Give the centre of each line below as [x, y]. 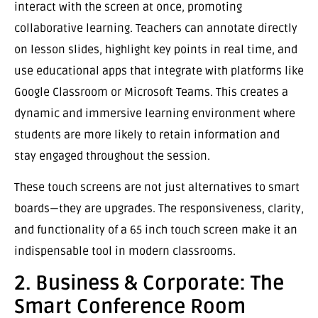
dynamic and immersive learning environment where [155, 113]
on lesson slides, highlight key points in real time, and [156, 49]
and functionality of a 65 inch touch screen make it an [156, 230]
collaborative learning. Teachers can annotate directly [156, 28]
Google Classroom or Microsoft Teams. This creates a [151, 92]
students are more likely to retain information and [147, 135]
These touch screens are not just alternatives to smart [157, 188]
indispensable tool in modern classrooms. [125, 252]
